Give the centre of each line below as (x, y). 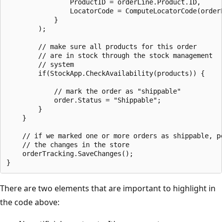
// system (40, 64)
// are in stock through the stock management (110, 55)
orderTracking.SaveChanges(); (70, 153)
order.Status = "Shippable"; (84, 100)
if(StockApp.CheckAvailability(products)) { (106, 73)
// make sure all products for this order (102, 46)
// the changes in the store (68, 144)
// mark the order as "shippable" (94, 91)
